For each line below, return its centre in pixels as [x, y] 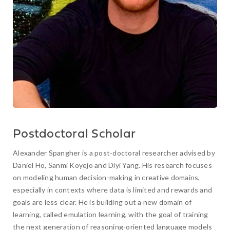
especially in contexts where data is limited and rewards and [112, 190]
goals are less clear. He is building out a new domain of [102, 202]
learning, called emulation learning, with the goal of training [111, 214]
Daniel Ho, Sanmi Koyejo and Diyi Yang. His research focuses [112, 165]
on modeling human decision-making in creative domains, [107, 177]
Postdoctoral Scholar [74, 135]
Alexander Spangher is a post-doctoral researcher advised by [114, 153]
